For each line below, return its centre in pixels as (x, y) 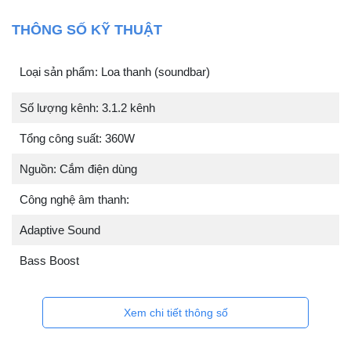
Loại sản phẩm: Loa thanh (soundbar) (115, 71)
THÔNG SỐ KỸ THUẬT (87, 30)
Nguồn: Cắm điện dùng (78, 169)
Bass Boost (49, 261)
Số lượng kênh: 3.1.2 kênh (87, 108)
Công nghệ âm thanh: (74, 200)
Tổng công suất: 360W (77, 139)
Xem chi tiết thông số (175, 313)
